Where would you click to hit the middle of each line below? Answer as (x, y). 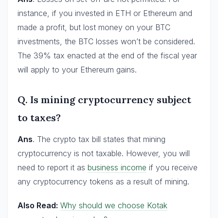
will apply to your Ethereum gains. (77, 69)
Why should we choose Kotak (114, 205)
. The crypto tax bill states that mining (99, 139)
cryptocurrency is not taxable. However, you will (104, 153)
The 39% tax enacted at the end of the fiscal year (107, 55)
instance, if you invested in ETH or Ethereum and (105, 13)
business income (117, 167)
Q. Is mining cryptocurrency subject (104, 99)
